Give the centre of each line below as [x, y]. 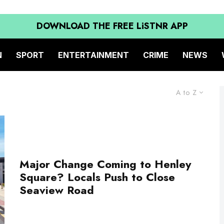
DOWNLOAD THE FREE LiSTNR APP [112, 26]
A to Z [186, 92]
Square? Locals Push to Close [97, 177]
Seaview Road [57, 190]
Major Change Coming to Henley [105, 164]
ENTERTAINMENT [93, 55]
